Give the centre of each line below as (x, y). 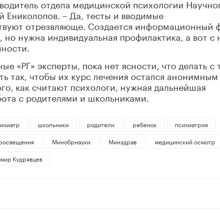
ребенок (144, 124)
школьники (53, 124)
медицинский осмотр (185, 141)
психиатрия (191, 124)
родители (100, 124)
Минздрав (122, 141)
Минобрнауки (71, 141)
